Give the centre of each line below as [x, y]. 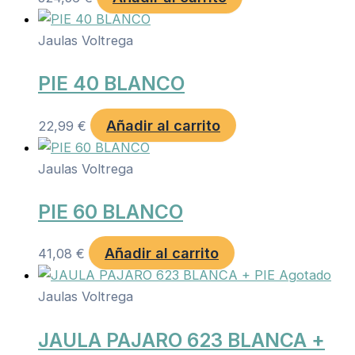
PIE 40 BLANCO [111, 84]
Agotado [305, 275]
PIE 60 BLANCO [111, 211]
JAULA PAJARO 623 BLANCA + [181, 340]
